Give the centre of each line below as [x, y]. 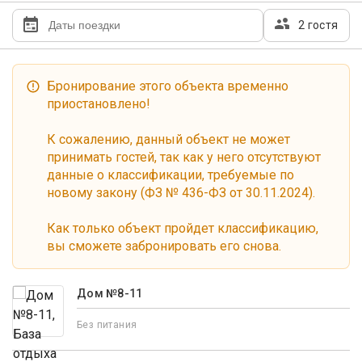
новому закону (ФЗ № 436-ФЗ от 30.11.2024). [181, 193]
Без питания [107, 325]
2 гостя [318, 25]
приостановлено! [99, 104]
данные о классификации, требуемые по [170, 175]
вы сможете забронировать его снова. [164, 246]
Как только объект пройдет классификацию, [183, 228]
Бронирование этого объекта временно [168, 86]
